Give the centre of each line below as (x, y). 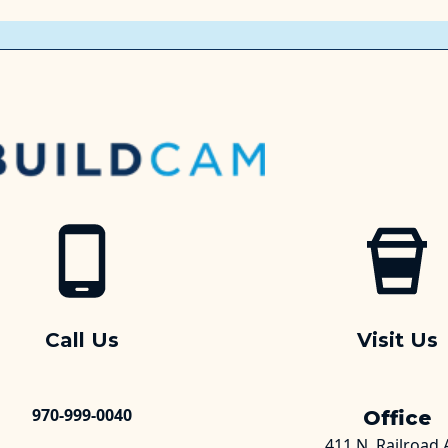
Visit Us (397, 339)
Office (397, 417)
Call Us (81, 339)
